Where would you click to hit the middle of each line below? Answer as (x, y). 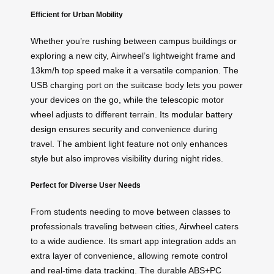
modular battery (202, 115)
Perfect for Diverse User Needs (86, 185)
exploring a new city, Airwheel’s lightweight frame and (133, 56)
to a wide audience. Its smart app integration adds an (133, 241)
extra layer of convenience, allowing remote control (129, 256)
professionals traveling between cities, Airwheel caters (135, 227)
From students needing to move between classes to (131, 212)
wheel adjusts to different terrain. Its (101, 115)
